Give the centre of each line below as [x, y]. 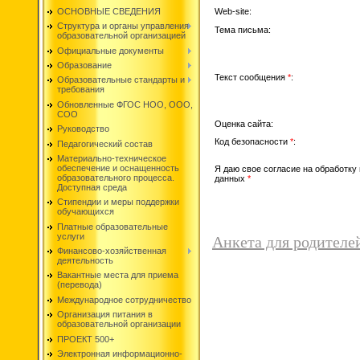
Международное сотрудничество [124, 299]
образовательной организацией [121, 36]
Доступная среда [92, 187]
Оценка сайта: [244, 123]
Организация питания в [105, 315]
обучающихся [86, 212]
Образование [84, 65]
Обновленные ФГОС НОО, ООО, [125, 104]
